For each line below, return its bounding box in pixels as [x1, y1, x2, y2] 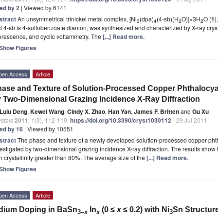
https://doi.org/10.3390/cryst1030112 [70, 115, 171, 125]
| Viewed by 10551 [23, 124, 73, 133]
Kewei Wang [30, 107, 64, 116]
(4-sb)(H [157, 14, 179, 23]
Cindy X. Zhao [67, 107, 105, 116]
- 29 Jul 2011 [171, 115, 207, 124]
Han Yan [108, 107, 131, 116]
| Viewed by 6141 [19, 3, 67, 12]
